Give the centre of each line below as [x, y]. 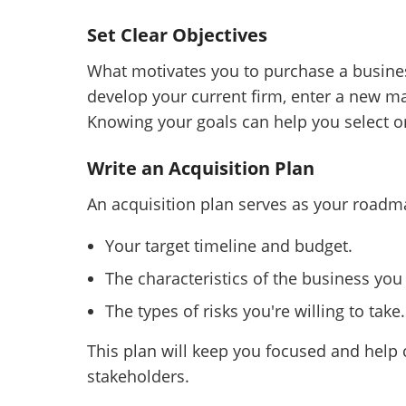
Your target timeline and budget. [229, 246]
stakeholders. [138, 377]
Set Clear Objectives [177, 35]
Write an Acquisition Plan [201, 169]
